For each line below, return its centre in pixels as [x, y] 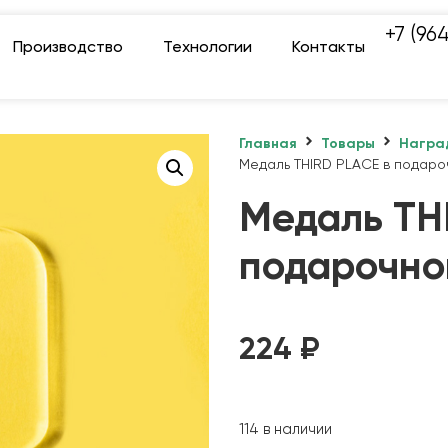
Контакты [328, 48]
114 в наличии [285, 429]
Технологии [207, 48]
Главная [268, 143]
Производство [67, 48]
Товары [348, 143]
